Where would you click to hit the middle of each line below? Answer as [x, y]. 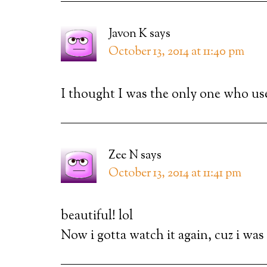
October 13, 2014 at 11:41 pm [175, 174]
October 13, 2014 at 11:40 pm [176, 52]
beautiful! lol [97, 216]
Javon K [128, 34]
